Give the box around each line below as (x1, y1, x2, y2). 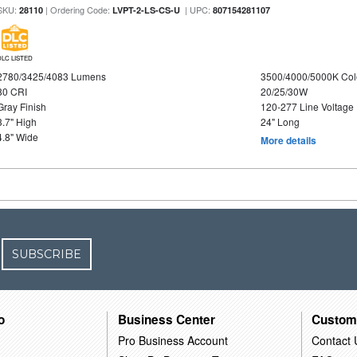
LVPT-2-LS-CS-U (112, 4, 181, 17)
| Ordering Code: (43, 3, 113, 17)
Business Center (118, 311, 216, 329)
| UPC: (180, 3, 214, 17)
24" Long (260, 115, 300, 129)
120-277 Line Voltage (260, 100, 354, 114)
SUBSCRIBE (12, 247, 82, 262)
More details (260, 133, 316, 148)
